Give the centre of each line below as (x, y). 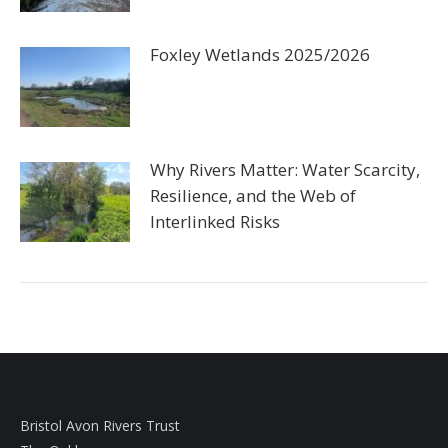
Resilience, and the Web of (253, 195)
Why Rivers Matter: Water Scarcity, (285, 169)
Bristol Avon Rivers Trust (100, 425)
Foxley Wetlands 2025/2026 (260, 54)
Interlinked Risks (215, 221)
